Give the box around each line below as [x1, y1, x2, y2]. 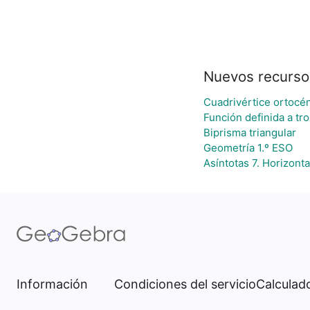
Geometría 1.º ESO [203, 141, 293, 154]
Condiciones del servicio [114, 277, 256, 291]
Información [17, 277, 88, 291]
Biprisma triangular [203, 126, 296, 139]
